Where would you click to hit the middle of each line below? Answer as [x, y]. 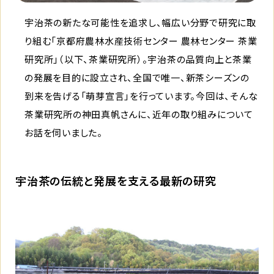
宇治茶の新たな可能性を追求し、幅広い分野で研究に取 [140, 23]
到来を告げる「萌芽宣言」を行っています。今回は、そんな [141, 96]
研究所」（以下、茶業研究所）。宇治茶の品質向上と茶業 [138, 59]
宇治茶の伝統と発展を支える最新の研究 [116, 181]
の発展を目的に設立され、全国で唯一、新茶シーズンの [137, 78]
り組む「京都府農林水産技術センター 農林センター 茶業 [141, 41]
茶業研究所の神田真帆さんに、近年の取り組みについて [139, 114]
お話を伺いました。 [64, 133]
